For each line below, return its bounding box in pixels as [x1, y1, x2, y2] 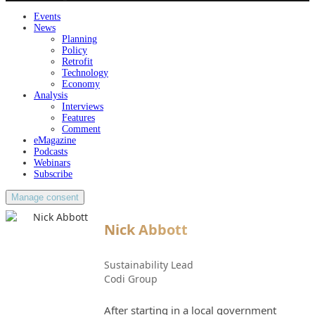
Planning [62, 34, 97, 45]
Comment [62, 124, 101, 135]
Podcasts [34, 146, 67, 157]
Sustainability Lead [104, 258, 193, 272]
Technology [62, 67, 108, 79]
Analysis [34, 90, 67, 101]
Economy [62, 79, 100, 90]
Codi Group [104, 272, 157, 286]
